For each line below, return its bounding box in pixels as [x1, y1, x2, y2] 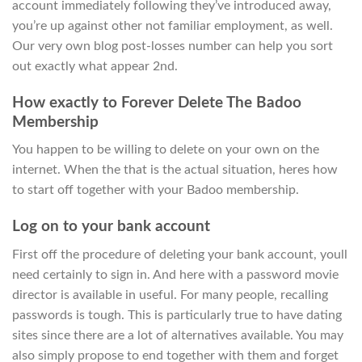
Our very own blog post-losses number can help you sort [12, 39, 333, 53]
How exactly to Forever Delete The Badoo [12, 95, 301, 111]
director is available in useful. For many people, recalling [12, 288, 328, 301]
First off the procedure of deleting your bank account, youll [12, 247, 347, 261]
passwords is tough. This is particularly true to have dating [12, 308, 342, 322]
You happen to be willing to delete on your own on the [12, 143, 319, 157]
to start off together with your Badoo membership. [12, 183, 299, 197]
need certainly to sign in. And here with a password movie [12, 267, 339, 281]
